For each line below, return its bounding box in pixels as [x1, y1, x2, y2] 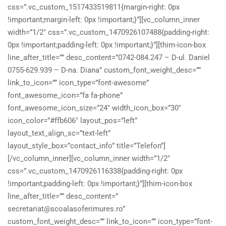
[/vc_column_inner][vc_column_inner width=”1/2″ [8, 154, 170, 163]
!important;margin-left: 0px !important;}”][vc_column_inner [8, 15, 200, 24]
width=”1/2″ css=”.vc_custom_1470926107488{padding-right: [8, 28, 209, 37]
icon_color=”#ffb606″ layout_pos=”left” [8, 116, 137, 125]
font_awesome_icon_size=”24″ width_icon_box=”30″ [8, 103, 181, 112]
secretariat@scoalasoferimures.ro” [8, 204, 125, 213]
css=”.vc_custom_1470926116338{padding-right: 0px [8, 166, 183, 176]
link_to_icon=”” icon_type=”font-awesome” [8, 78, 149, 87]
